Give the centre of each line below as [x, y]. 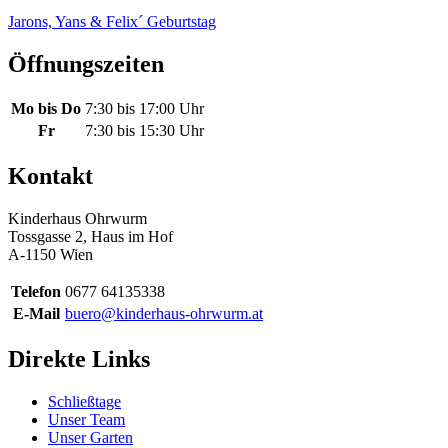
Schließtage [84, 402]
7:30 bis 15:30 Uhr [144, 131]
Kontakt [50, 176]
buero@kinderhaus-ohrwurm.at [164, 314]
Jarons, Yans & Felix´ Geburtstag [112, 21]
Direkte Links [79, 359]
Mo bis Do [46, 109]
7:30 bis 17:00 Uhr [144, 109]
